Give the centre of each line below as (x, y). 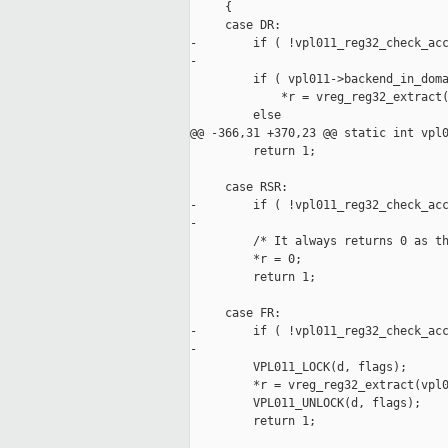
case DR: (235, 25)
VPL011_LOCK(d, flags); (298, 367)
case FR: (235, 313)
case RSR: (239, 187)
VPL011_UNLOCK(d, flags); (305, 403)
